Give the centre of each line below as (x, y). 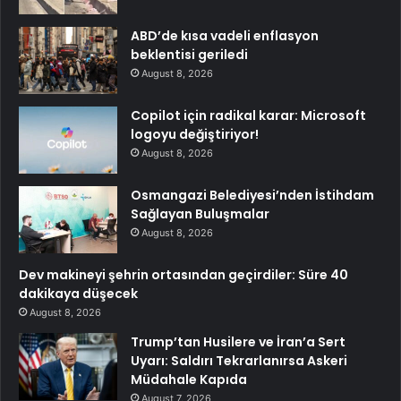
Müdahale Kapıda (189, 379)
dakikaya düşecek (78, 293)
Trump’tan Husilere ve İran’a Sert (238, 341)
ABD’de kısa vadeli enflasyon (225, 35)
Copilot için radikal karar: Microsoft (248, 115)
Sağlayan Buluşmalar (200, 213)
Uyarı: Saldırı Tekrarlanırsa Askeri (239, 360)
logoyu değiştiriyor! (195, 134)
